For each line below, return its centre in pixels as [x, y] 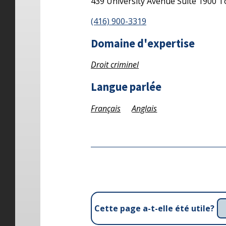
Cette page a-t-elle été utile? [154, 209]
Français [106, 108]
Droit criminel [115, 65]
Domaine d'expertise [143, 43]
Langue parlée [126, 87]
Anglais [145, 108]
